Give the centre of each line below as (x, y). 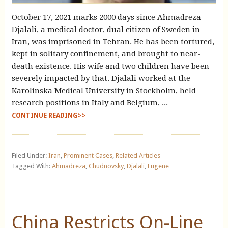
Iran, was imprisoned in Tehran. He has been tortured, (113, 41)
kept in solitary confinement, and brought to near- (106, 54)
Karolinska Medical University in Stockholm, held (104, 90)
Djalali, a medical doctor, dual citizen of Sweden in (106, 29)
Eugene (158, 166)
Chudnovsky (106, 166)
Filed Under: (30, 155)
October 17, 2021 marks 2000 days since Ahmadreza (106, 17)
